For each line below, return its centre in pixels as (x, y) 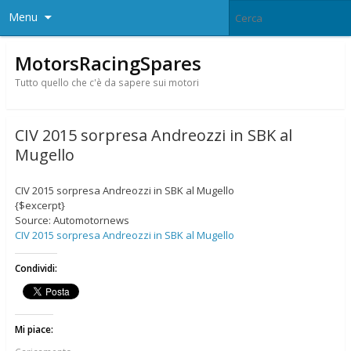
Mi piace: (34, 330)
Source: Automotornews (72, 221)
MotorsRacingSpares (108, 63)
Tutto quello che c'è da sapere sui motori (107, 82)
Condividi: (36, 269)
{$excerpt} (40, 206)
